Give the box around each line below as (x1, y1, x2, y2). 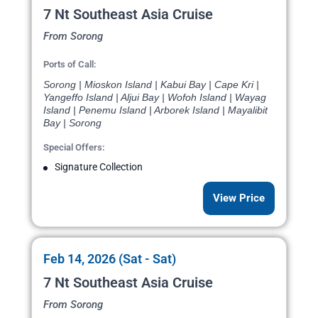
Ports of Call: (43, 59, 97, 70)
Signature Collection (55, 161, 143, 173)
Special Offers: (43, 142, 105, 153)
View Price (213, 192, 265, 205)
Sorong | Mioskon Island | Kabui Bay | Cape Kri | (43, 79, 259, 91)
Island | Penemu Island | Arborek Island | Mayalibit (43, 104, 268, 116)
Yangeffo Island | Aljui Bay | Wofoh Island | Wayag (43, 92, 266, 104)
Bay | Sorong (43, 117, 102, 129)
